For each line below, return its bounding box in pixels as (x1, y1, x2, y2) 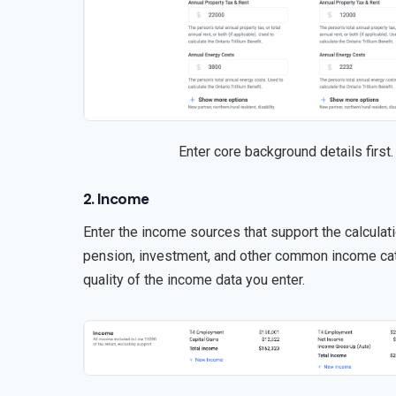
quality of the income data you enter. (82, 270, 305, 288)
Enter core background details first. (179, 142, 394, 160)
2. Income (82, 188, 149, 209)
